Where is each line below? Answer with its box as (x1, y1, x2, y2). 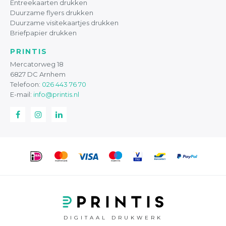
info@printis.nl (33, 90, 79, 99)
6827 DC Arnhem (10, 70, 66, 79)
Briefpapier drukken (10, 28, 77, 37)
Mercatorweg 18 (10, 60, 64, 69)
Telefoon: (10, 80, 42, 89)
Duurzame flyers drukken (10, 8, 93, 17)
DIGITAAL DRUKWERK (63, 214, 163, 221)
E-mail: (10, 90, 33, 99)
